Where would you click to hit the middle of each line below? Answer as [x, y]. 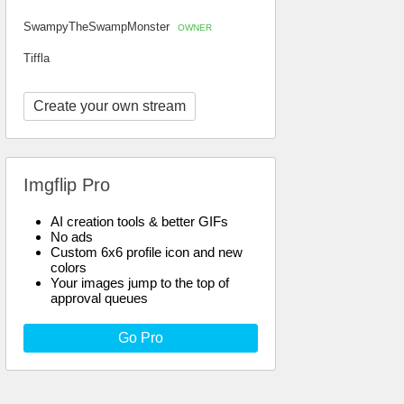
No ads [72, 237]
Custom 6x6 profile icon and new [147, 252]
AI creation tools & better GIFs [139, 221]
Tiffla [37, 58]
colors [69, 267]
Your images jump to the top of [140, 283]
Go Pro [141, 338]
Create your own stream [110, 106]
